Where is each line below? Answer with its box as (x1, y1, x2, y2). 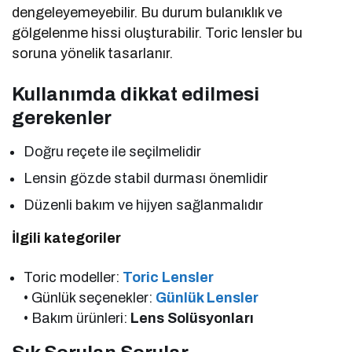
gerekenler (12, 108, 112, 129)
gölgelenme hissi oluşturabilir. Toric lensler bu (12, 25, 303, 42)
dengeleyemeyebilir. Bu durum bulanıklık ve (12, 5, 283, 21)
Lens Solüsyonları (130, 310, 255, 327)
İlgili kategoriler (12, 230, 122, 247)
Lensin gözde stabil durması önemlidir (24, 170, 269, 187)
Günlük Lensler (156, 290, 259, 306)
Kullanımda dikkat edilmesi (12, 84, 259, 105)
